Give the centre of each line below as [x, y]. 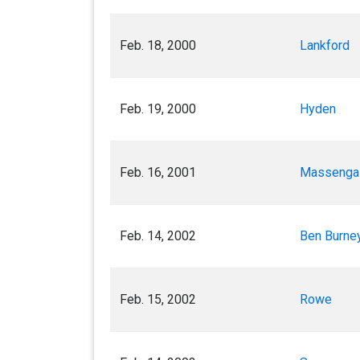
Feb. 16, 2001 [158, 172]
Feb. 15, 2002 [158, 299]
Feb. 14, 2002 [158, 236]
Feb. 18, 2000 [158, 45]
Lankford [325, 45]
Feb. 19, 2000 [158, 109]
